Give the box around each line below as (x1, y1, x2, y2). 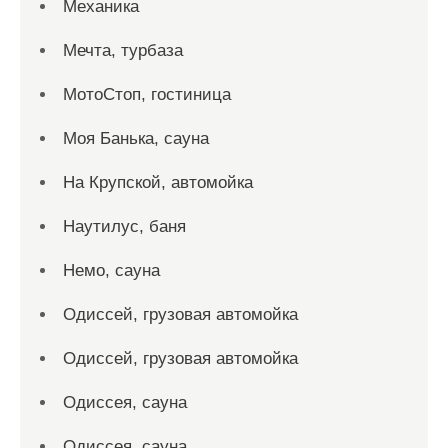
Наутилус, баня (63, 217, 186, 236)
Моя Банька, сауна (63, 129, 209, 148)
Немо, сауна (63, 261, 160, 280)
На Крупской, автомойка (63, 173, 253, 192)
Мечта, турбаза (63, 41, 183, 60)
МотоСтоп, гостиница (63, 85, 231, 104)
